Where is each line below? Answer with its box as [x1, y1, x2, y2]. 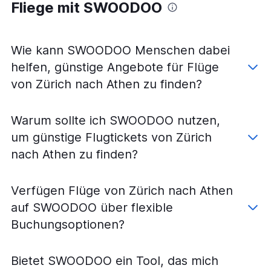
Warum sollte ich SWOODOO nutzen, [11, 113, 220, 128]
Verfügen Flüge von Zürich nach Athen [11, 183, 233, 198]
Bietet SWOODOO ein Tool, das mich [11, 253, 218, 268]
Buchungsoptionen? [11, 217, 125, 232]
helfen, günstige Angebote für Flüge [11, 59, 219, 74]
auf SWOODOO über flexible [11, 200, 173, 215]
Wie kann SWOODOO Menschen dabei [11, 42, 230, 57]
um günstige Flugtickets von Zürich [11, 129, 212, 145]
